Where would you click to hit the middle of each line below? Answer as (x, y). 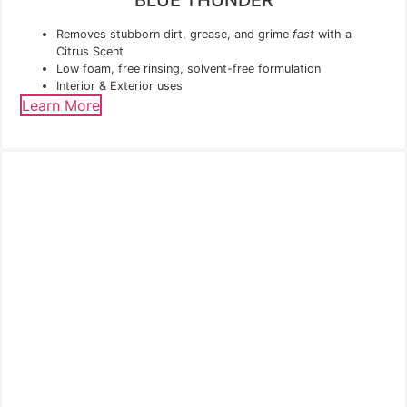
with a (333, 34)
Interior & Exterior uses (119, 85)
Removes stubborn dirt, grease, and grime (174, 34)
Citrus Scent (90, 51)
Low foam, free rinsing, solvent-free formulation (189, 68)
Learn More (61, 105)
